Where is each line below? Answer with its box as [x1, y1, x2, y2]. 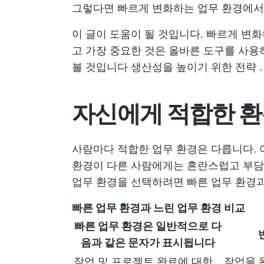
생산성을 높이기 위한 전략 [131, 61, 256, 73]
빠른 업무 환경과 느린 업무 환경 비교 [72, 202, 245, 214]
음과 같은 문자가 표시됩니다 [80, 236, 215, 249]
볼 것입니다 [72, 61, 131, 73]
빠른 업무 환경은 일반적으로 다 [74, 220, 222, 232]
